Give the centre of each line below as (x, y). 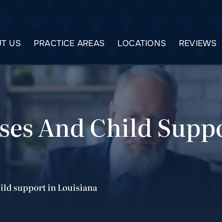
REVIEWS (198, 43)
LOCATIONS (142, 43)
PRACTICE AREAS (69, 43)
